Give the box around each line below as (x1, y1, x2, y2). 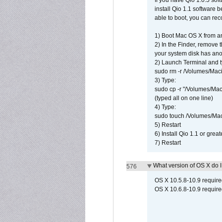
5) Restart (155, 121, 181, 128)
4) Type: (155, 104, 176, 111)
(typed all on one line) (155, 95, 213, 102)
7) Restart (155, 139, 181, 146)
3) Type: (155, 77, 176, 84)
